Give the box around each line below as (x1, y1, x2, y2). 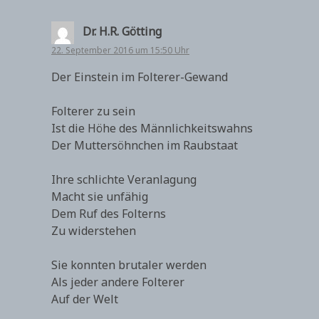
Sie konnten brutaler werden (51, 257, 206, 273)
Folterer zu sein (51, 103, 135, 119)
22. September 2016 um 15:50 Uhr (51, 44, 189, 56)
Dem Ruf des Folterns (51, 206, 166, 221)
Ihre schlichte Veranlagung (51, 172, 197, 187)
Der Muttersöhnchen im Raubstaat (51, 137, 238, 153)
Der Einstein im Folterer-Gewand (51, 69, 228, 85)
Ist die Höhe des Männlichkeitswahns (51, 120, 253, 136)
